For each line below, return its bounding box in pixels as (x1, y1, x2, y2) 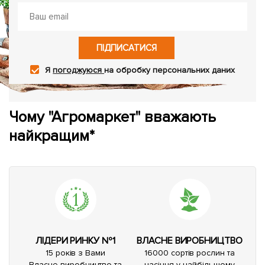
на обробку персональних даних (104, 65, 235, 76)
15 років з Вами (45, 248, 106, 258)
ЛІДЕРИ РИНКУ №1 (35, 235, 116, 247)
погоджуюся (53, 65, 105, 76)
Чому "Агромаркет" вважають (9, 108, 216, 127)
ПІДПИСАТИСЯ (96, 43, 157, 54)
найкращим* (9, 127, 95, 146)
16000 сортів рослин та (144, 248, 235, 258)
